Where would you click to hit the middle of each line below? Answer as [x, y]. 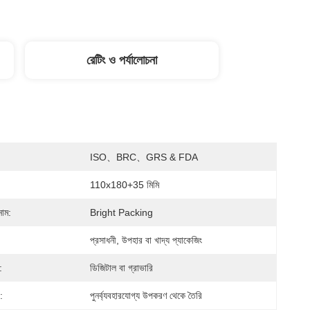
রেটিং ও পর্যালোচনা [122, 60]
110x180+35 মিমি [125, 185]
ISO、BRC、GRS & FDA [144, 157]
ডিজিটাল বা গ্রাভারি [121, 268]
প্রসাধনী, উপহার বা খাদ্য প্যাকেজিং [146, 240]
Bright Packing [121, 212]
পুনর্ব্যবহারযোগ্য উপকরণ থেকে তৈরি [146, 295]
